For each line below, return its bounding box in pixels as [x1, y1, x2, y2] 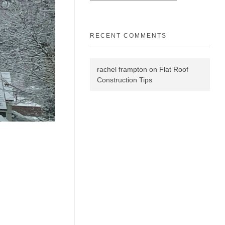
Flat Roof [159, 65, 188, 73]
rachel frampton [97, 65, 147, 73]
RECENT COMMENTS [90, 32, 167, 39]
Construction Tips [97, 75, 152, 84]
